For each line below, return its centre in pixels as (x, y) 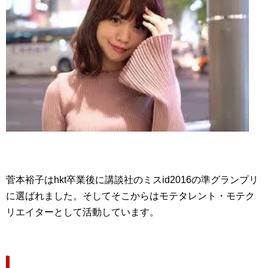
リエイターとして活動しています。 (83, 212)
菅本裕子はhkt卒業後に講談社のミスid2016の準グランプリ (132, 180)
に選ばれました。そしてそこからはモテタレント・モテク (130, 196)
